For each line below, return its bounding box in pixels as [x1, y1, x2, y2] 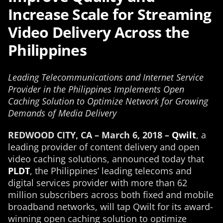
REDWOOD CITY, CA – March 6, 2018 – [8, 129, 169, 141]
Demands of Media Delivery [8, 107, 116, 119]
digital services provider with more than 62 [8, 177, 187, 189]
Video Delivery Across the [8, 22, 190, 42]
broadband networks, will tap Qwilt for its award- [8, 201, 213, 213]
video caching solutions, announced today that [8, 153, 204, 165]
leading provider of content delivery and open [8, 141, 200, 153]
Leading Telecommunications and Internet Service [8, 71, 204, 83]
